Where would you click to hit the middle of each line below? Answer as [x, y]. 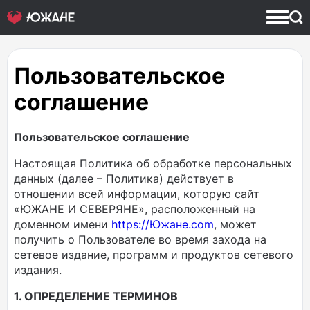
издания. [38, 270]
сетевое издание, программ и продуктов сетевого [154, 255]
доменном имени [63, 224]
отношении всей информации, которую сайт [137, 194]
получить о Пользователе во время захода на [140, 239]
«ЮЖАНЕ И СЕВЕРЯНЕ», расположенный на [135, 209]
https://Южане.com [163, 224]
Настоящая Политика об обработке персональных [153, 163]
